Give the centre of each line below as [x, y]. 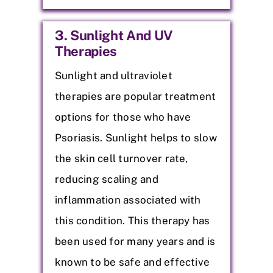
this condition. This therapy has [133, 220]
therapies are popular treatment [136, 96]
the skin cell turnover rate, [122, 158]
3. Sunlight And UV [114, 35]
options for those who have [123, 117]
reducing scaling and [107, 179]
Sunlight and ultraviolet [114, 75]
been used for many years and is [135, 241]
